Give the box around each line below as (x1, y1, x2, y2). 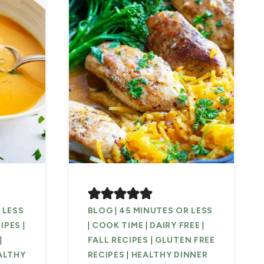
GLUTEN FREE (155, 235, 215, 246)
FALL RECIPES (87, 235, 148, 246)
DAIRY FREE (150, 220, 200, 231)
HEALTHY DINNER (131, 250, 208, 260)
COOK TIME (91, 220, 144, 231)
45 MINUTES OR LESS (119, 206, 213, 216)
